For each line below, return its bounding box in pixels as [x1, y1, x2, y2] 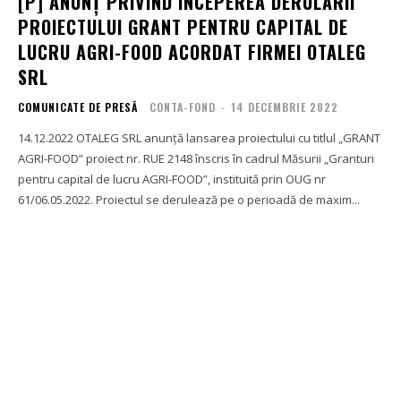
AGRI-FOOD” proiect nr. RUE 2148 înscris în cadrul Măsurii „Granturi [18, 149, 374, 166]
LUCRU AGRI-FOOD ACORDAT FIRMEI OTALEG [18, 38, 366, 65]
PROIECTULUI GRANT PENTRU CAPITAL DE [18, 13, 348, 40]
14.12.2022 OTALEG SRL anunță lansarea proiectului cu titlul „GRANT [18, 129, 76, 146]
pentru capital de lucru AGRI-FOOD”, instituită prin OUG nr [18, 170, 326, 187]
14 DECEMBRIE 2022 [231, 98, 338, 115]
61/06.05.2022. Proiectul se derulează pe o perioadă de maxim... [18, 191, 360, 208]
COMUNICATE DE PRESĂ [18, 98, 138, 115]
